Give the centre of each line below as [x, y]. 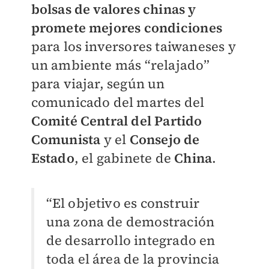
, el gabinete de [124, 158]
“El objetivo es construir [123, 203]
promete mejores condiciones [126, 27]
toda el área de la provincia [133, 258]
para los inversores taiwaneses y [133, 46]
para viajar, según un [98, 83]
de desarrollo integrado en [131, 240]
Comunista [66, 139]
